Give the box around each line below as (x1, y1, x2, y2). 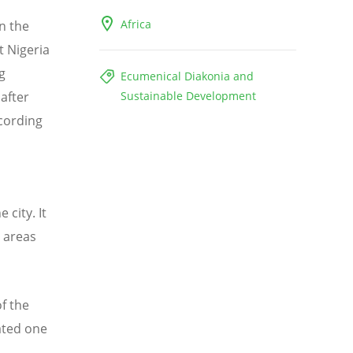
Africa (121, 17, 151, 32)
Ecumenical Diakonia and (121, 69, 254, 84)
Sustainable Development (121, 88, 256, 104)
